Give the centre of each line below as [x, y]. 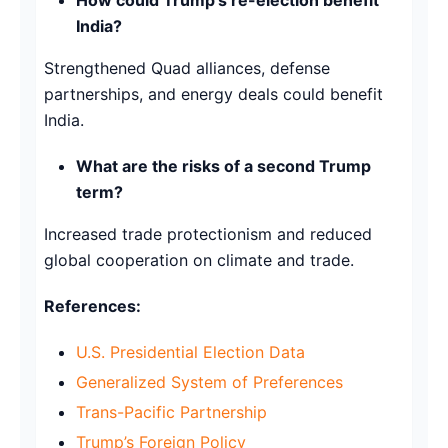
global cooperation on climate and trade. [199, 259]
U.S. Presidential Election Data [190, 351]
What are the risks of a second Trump [223, 165]
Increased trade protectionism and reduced [208, 233]
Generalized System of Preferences [209, 381]
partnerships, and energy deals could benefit [213, 93]
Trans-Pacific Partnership [171, 411]
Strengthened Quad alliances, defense [187, 67]
